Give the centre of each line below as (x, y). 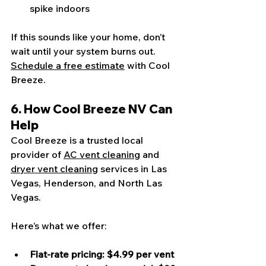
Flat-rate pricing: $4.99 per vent (102, 254)
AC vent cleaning (102, 155)
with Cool (148, 66)
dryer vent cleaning (54, 169)
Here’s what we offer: (59, 226)
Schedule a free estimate (68, 66)
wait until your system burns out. (84, 51)
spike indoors (60, 9)
